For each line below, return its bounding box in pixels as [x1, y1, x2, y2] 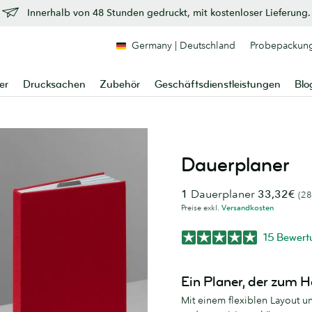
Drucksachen [22, 78, 86, 91]
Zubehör [100, 78, 141, 91]
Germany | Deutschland [132, 39, 235, 52]
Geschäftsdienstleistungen [154, 78, 281, 91]
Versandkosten [221, 203, 274, 212]
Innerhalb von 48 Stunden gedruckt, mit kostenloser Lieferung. [26, 6, 311, 19]
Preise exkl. [181, 203, 221, 212]
